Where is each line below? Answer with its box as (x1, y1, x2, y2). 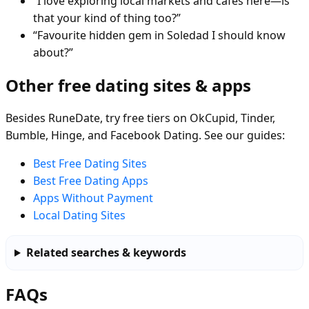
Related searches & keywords (26, 245, 186, 261)
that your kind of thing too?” (33, 10, 181, 26)
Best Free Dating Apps (33, 173, 148, 189)
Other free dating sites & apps (6, 74, 251, 97)
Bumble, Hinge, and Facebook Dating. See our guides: (6, 128, 285, 143)
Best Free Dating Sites (33, 156, 147, 172)
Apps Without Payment (33, 190, 153, 206)
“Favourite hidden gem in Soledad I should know (33, 28, 286, 43)
